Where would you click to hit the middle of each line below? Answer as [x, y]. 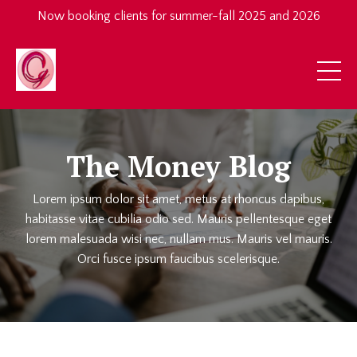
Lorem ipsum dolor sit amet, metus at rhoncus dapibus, [178, 200]
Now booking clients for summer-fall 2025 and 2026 [178, 16]
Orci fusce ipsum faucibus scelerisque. [178, 259]
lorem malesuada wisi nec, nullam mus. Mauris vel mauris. [178, 239]
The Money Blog [178, 167]
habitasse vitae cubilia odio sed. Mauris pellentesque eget [178, 220]
